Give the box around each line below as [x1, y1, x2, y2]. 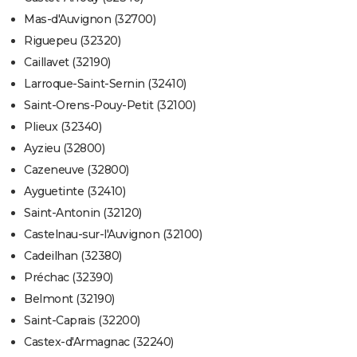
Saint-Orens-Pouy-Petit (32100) [24, 98, 195, 113]
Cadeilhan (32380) [24, 249, 122, 264]
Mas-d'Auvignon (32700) [24, 12, 155, 27]
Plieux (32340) [24, 120, 101, 135]
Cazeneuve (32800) [24, 163, 129, 178]
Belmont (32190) [24, 292, 115, 307]
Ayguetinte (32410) [24, 184, 125, 199]
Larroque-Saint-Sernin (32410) [24, 76, 186, 92]
